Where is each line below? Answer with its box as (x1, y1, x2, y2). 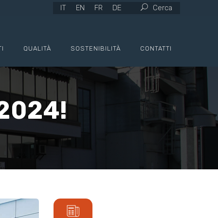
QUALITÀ (23, 45, 51, 52)
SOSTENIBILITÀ (71, 45, 121, 52)
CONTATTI (140, 45, 172, 52)
